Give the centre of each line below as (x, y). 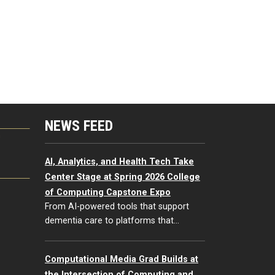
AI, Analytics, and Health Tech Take (119, 161)
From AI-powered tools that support (117, 206)
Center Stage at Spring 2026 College (122, 177)
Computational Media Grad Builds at (122, 259)
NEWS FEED (79, 126)
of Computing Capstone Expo (108, 192)
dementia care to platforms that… (112, 220)
